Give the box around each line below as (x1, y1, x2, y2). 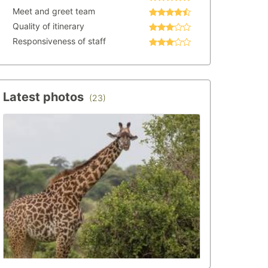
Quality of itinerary (13, 21, 84, 31)
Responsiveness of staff (13, 36, 106, 46)
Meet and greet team (13, 6, 95, 16)
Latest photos (3, 90, 87, 104)
